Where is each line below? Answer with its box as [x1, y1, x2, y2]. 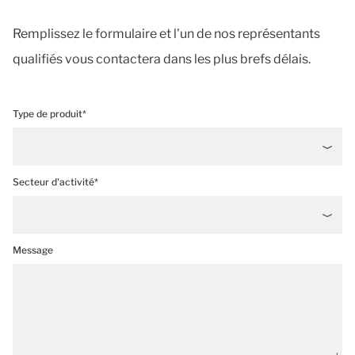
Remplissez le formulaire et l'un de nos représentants [13, 26, 320, 41]
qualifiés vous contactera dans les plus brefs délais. [13, 52, 311, 67]
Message [13, 244, 53, 256]
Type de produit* [13, 108, 86, 120]
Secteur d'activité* [13, 176, 98, 188]
